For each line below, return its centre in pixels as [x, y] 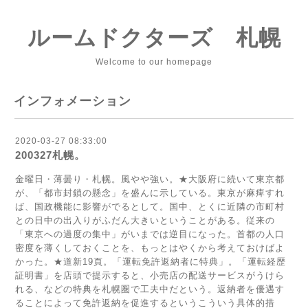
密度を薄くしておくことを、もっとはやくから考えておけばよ [150, 248]
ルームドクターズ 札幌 [154, 38]
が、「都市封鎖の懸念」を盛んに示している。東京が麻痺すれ [150, 193]
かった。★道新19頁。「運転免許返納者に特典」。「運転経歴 [151, 262]
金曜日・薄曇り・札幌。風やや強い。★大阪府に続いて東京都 [150, 179]
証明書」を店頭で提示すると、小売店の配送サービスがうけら [150, 275]
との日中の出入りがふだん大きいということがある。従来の [145, 220]
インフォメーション [73, 101]
